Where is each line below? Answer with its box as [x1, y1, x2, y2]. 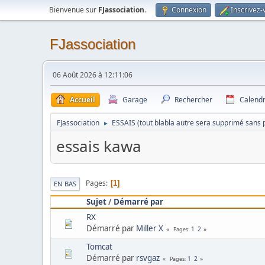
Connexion [172, 5, 206, 15]
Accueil [70, 95, 95, 105]
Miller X [136, 222, 163, 234]
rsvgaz [136, 252, 160, 263]
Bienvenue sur [49, 5, 98, 15]
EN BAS [54, 179, 76, 188]
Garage [122, 95, 147, 105]
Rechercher [174, 95, 212, 105]
